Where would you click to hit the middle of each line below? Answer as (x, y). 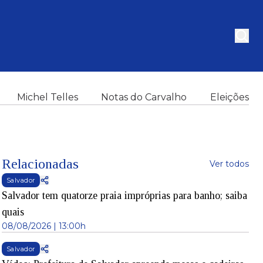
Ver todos (229, 164)
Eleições (229, 97)
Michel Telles (47, 97)
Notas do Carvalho (144, 97)
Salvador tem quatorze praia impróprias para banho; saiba (124, 195)
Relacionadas (40, 164)
